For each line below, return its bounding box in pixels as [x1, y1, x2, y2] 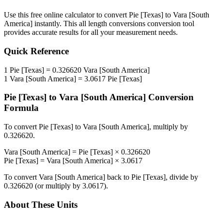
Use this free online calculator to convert [4, 11, 129, 19]
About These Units [4, 199, 77, 210]
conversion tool [145, 19, 194, 28]
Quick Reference [4, 46, 69, 57]
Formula [4, 103, 39, 113]
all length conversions [79, 19, 145, 28]
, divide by [166, 173, 198, 182]
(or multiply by [33, 182, 82, 190]
